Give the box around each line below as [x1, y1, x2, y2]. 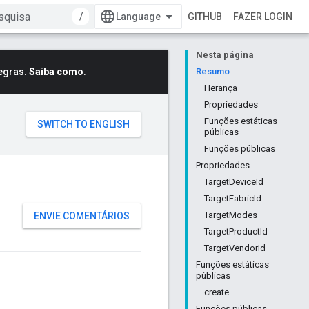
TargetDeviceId [204, 177, 263, 187]
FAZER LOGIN [233, 11, 292, 22]
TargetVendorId [204, 243, 266, 253]
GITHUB [188, 11, 222, 22]
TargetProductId [204, 226, 268, 237]
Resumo [196, 66, 230, 77]
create [204, 287, 229, 297]
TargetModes [204, 210, 257, 220]
